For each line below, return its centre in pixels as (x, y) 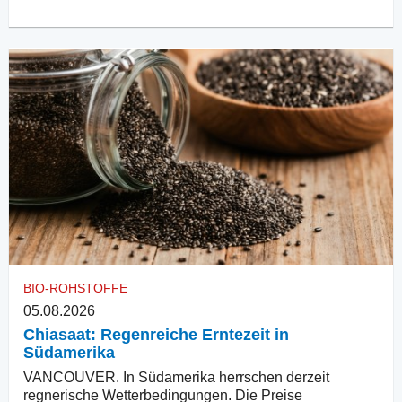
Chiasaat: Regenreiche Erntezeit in (156, 334)
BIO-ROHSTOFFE (75, 288)
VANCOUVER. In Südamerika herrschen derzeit (176, 377)
